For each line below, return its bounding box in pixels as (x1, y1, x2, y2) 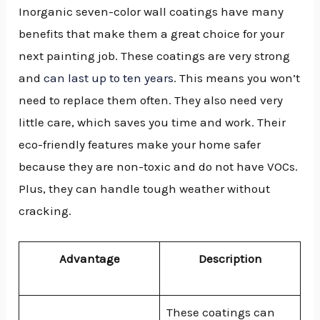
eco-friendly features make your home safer (19, 136, 261, 151)
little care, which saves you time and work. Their (19, 114, 286, 129)
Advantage (59, 251, 120, 266)
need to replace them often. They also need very (19, 92, 284, 107)
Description (198, 251, 262, 266)
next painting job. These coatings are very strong (19, 48, 291, 63)
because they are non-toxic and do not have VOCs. (19, 159, 299, 174)
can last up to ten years (44, 70, 174, 85)
